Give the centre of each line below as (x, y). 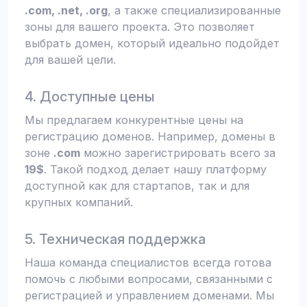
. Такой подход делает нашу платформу (155, 169)
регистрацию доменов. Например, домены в (150, 136)
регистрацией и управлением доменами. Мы (149, 295)
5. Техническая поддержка (115, 239)
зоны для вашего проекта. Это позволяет (140, 27)
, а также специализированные (194, 10)
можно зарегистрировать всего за (178, 153)
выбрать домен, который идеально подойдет (152, 43)
